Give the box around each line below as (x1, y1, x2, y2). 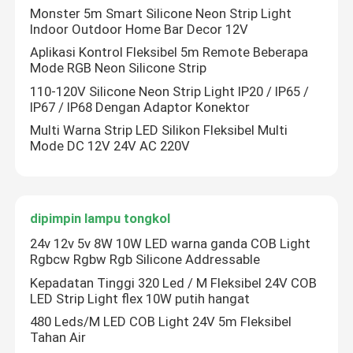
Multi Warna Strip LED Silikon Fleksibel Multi (30, 122, 288, 139)
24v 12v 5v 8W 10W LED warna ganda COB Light (30, 235, 311, 251)
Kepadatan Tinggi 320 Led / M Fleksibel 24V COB (30, 274, 318, 291)
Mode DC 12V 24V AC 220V (30, 138, 191, 154)
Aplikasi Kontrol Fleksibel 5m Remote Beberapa (30, 44, 309, 61)
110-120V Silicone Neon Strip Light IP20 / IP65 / (30, 83, 310, 99)
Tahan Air (30, 329, 87, 346)
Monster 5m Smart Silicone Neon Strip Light (30, 5, 292, 21)
